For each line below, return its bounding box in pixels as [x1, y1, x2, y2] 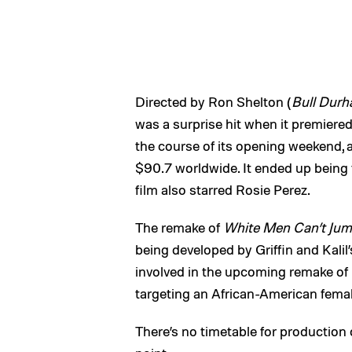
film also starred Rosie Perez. [135, 181, 310, 198]
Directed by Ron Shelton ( [135, 93, 291, 110]
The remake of [135, 218, 223, 236]
